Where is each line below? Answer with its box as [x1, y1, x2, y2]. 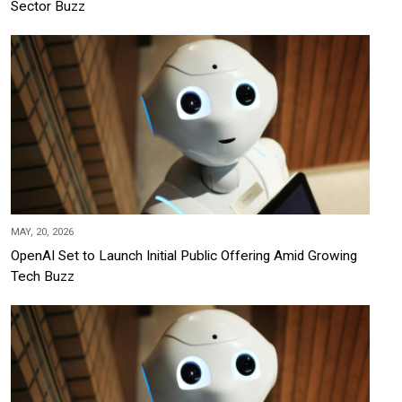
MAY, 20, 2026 [11, 225, 74, 238]
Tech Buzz [11, 267, 74, 284]
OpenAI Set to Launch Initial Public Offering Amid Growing [11, 247, 357, 264]
